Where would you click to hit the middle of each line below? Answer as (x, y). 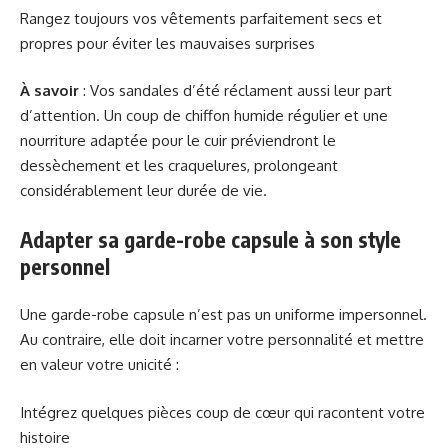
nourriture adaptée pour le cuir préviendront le (178, 141)
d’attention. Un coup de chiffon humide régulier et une (204, 116)
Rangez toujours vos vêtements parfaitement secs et (201, 18)
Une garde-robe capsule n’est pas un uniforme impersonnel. (223, 315)
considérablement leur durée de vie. (143, 191)
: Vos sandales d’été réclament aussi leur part (235, 91)
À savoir (49, 91)
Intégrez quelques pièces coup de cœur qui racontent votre (222, 412)
